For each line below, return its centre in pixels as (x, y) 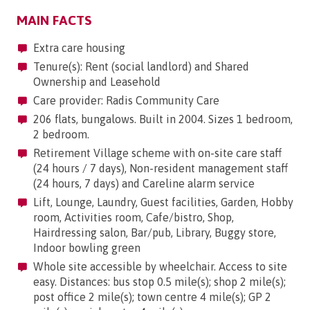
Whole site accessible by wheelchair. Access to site (159, 267)
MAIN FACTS (54, 20)
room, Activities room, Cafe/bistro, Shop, (134, 218)
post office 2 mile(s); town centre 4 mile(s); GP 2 (152, 297)
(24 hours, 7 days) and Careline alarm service (144, 184)
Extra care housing (78, 48)
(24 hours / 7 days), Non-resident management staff (161, 168)
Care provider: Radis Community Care (125, 101)
